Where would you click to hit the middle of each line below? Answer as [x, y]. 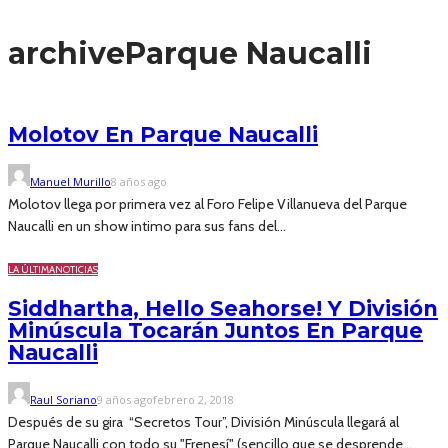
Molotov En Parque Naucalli [163, 135]
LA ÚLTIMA [31, 269]
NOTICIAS [76, 269]
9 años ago [125, 399]
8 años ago [139, 181]
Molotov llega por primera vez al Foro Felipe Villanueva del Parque [207, 203]
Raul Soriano [63, 399]
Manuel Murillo [70, 181]
